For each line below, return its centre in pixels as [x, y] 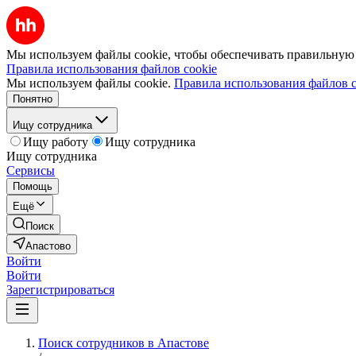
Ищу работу [56, 142]
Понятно [33, 99]
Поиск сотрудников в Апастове [124, 343]
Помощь [33, 186]
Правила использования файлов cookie [112, 69]
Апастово [48, 246]
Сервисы [31, 170]
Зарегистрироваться [60, 290]
